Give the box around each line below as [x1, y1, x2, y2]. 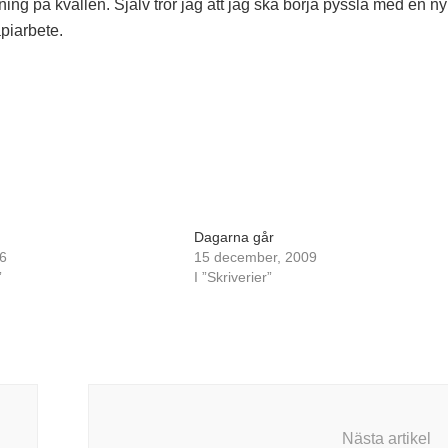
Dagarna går [193, 229, 274, 245]
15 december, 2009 [193, 249, 317, 265]
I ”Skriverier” [193, 269, 272, 285]
